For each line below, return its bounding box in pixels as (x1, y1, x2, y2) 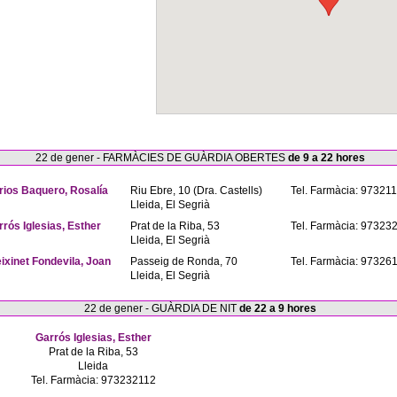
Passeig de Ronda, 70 (130, 255, 237, 268)
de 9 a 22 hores (288, 152, 365, 164)
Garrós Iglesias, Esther (35, 331, 152, 344)
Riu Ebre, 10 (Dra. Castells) (130, 184, 262, 197)
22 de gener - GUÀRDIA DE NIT (84, 302, 239, 315)
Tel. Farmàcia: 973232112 (30, 374, 156, 386)
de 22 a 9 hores (239, 302, 316, 315)
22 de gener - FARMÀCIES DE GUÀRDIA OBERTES (35, 152, 288, 164)
